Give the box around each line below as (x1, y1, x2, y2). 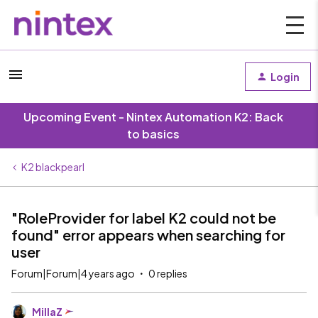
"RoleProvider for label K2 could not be (11, 209, 276, 226)
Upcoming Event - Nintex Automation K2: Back (23, 109, 283, 124)
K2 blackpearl (21, 160, 84, 173)
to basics (127, 126, 180, 141)
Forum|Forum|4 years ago (11, 267, 135, 280)
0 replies (148, 267, 187, 280)
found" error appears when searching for (11, 226, 285, 243)
